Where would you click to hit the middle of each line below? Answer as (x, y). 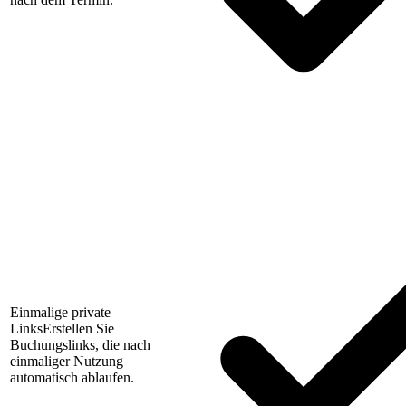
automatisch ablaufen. (72, 378)
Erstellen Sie (78, 329)
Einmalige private (60, 313)
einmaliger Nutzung (67, 362)
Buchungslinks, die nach (80, 345)
